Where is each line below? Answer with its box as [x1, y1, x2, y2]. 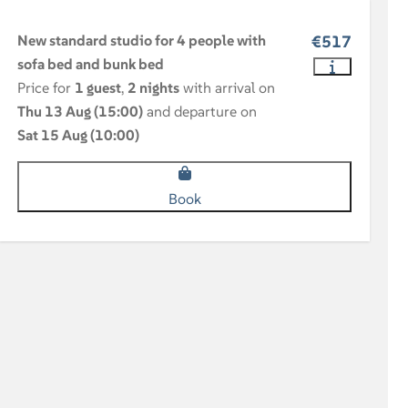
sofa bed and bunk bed [17, 55, 165, 74]
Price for [17, 78, 76, 97]
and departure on [143, 102, 258, 121]
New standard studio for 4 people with [17, 31, 267, 50]
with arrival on [179, 78, 276, 97]
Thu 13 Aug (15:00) [17, 102, 144, 121]
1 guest [75, 78, 122, 97]
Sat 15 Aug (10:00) [17, 126, 140, 145]
